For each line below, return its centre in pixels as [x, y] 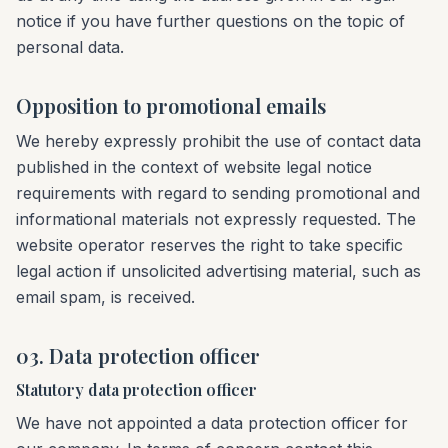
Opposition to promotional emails [171, 105]
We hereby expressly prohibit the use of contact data [218, 141]
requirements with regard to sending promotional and [218, 193]
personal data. [70, 47]
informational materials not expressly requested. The [216, 219]
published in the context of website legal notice [194, 167]
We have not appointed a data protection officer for [212, 423]
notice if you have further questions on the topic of [210, 21]
